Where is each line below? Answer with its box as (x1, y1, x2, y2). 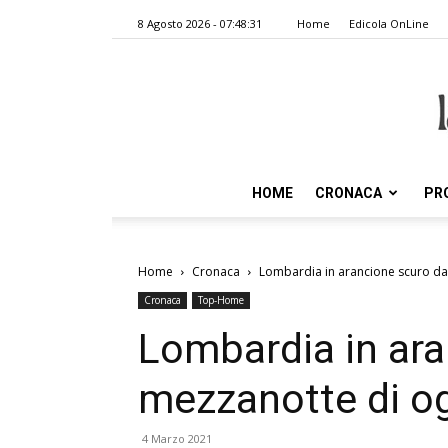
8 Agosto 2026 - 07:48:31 (138, 16, 262, 31)
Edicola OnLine (349, 16, 429, 31)
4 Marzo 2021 (142, 431, 212, 446)
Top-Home (198, 293, 244, 307)
